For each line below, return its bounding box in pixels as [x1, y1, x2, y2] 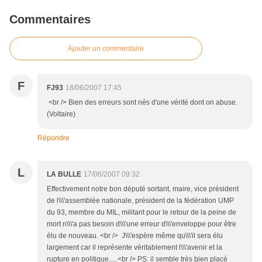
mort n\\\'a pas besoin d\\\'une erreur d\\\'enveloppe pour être [47, 219, 236, 228]
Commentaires [9, 12, 91, 26]
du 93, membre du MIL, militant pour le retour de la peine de [47, 208, 236, 216]
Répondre [37, 133, 70, 142]
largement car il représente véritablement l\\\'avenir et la [47, 243, 222, 251]
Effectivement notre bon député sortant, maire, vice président [47, 184, 239, 193]
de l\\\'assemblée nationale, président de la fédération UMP [47, 196, 234, 205]
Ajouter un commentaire [68, 44, 144, 53]
